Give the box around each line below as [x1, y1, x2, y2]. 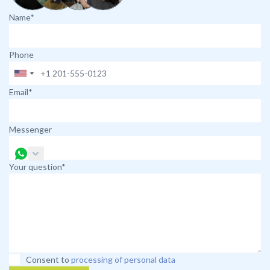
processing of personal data [71, 254, 175, 265]
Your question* [9, 162, 66, 172]
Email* [9, 87, 33, 97]
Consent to [26, 254, 69, 265]
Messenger [9, 124, 52, 134]
